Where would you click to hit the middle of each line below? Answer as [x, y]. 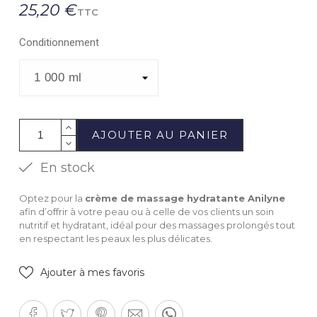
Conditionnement [59, 42]
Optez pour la [52, 198]
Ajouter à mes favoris [92, 272]
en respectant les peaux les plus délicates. [115, 238]
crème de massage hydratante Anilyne [185, 198]
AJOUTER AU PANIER [160, 134]
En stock [64, 167]
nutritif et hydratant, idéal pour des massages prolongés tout [157, 225]
